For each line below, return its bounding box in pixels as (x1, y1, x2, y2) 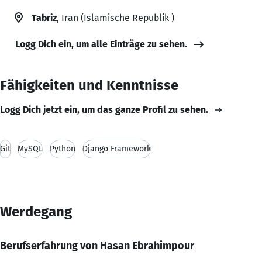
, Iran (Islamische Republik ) (57, 12, 174, 23)
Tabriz (32, 12, 57, 23)
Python (50, 143, 75, 154)
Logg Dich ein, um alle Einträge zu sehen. (15, 38, 187, 50)
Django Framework (82, 143, 151, 154)
